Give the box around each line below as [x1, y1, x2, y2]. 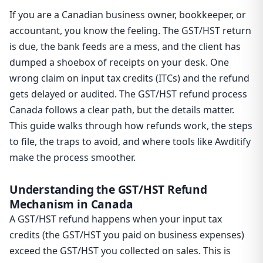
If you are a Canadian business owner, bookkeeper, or [9, 8, 246, 22]
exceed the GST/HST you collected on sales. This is [9, 244, 231, 258]
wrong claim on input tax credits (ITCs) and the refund [9, 72, 249, 85]
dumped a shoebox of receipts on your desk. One [9, 56, 229, 69]
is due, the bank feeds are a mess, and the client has [9, 40, 241, 53]
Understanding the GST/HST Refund [9, 181, 207, 198]
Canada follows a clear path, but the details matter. [9, 103, 234, 117]
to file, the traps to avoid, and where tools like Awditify [9, 135, 251, 149]
